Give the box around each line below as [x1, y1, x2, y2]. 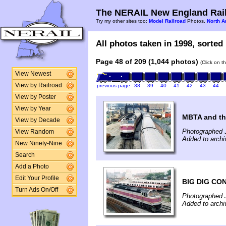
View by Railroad [15, 82, 62, 88]
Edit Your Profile [15, 175, 59, 181]
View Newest [15, 71, 51, 77]
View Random [15, 129, 54, 135]
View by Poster [15, 94, 56, 100]
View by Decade [15, 117, 60, 123]
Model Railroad [149, 18, 186, 24]
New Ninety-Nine [15, 140, 62, 146]
